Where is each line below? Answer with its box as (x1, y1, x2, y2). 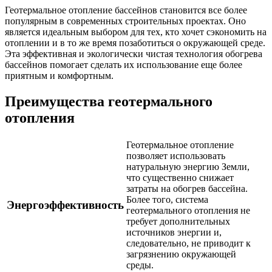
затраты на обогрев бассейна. (126, 183, 248, 194)
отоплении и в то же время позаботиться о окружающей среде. (5, 37, 265, 48)
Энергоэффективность (7, 199, 124, 212)
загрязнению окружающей (126, 249, 236, 260)
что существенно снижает (126, 172, 234, 183)
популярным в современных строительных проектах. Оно (5, 15, 246, 26)
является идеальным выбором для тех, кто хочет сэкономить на (5, 26, 267, 37)
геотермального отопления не (126, 205, 250, 216)
